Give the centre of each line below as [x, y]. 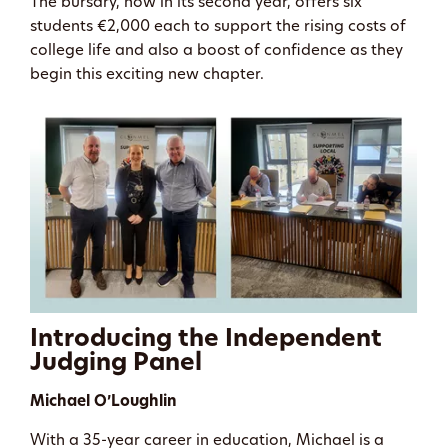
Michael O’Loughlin [103, 402]
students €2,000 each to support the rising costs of [218, 27]
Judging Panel [119, 363]
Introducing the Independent [206, 339]
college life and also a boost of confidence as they [216, 51]
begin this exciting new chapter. [147, 75]
